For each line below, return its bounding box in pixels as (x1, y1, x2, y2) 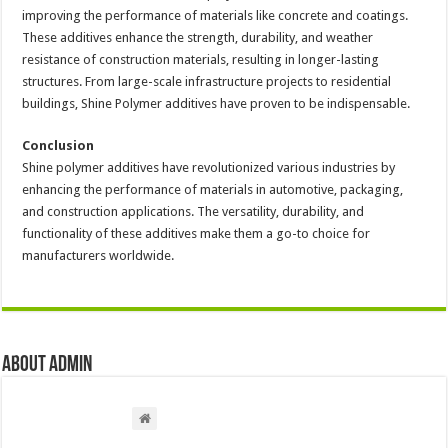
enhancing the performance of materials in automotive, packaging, (22, 181, 404, 197)
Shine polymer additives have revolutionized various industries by (22, 159, 396, 175)
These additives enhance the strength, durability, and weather (22, 29, 374, 45)
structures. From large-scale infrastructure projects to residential (22, 73, 392, 89)
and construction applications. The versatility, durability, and (22, 203, 365, 219)
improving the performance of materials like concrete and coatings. (22, 7, 409, 23)
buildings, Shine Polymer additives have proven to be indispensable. (22, 95, 411, 111)
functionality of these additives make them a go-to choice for (22, 225, 371, 241)
